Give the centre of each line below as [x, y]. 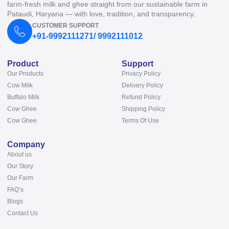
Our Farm [20, 178]
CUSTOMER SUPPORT [65, 26]
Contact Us [22, 213]
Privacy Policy [141, 74]
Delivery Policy [142, 86]
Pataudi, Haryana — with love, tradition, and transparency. [101, 14]
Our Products [25, 74]
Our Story [20, 166]
